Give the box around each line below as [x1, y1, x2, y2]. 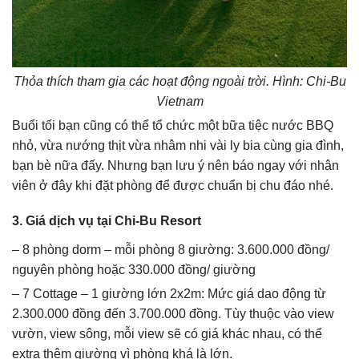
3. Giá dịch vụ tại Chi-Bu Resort [12, 213, 201, 228]
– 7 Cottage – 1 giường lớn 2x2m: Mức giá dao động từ [12, 286, 326, 301]
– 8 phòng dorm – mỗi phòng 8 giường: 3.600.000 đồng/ [12, 242, 329, 256]
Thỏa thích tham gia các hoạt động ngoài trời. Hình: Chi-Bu [13, 74, 346, 88]
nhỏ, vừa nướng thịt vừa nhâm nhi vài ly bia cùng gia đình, [12, 138, 344, 152]
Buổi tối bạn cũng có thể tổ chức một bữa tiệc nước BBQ [12, 118, 333, 132]
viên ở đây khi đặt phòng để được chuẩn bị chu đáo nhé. [12, 178, 333, 192]
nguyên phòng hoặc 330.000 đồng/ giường [12, 262, 256, 276]
